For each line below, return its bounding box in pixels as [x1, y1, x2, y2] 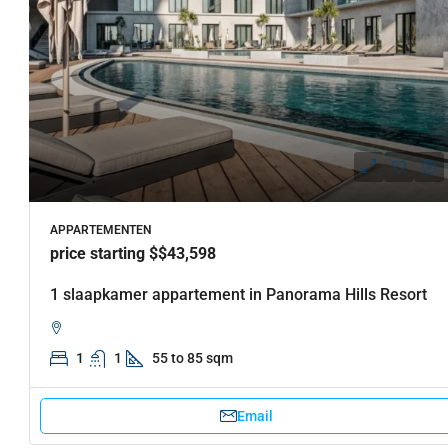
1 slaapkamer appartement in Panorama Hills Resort [50, 284, 427, 304]
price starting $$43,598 [50, 243, 216, 263]
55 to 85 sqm [152, 349, 233, 366]
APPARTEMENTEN [50, 222, 151, 237]
